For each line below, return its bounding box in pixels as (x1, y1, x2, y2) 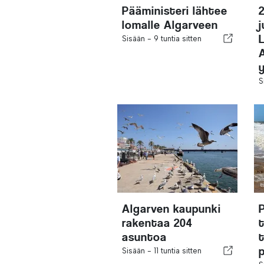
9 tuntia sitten (154, 34, 202, 43)
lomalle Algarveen (122, 18, 219, 32)
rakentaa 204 (122, 216, 193, 230)
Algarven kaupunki (122, 202, 222, 216)
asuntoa (122, 230, 167, 244)
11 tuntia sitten (154, 246, 202, 255)
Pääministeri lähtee (122, 4, 228, 18)
